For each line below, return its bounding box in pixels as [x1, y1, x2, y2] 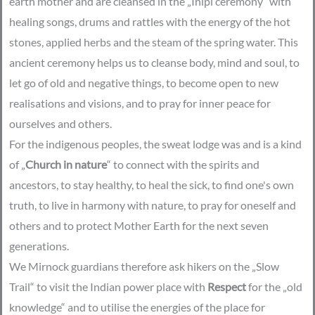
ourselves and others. [9, 116, 112, 130]
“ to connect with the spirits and [107, 157, 259, 171]
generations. [9, 238, 69, 252]
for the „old [246, 279, 302, 293]
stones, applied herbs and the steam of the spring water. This [9, 34, 298, 49]
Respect [207, 279, 246, 293]
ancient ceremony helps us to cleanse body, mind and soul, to [9, 55, 300, 69]
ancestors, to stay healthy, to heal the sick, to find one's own [9, 177, 294, 191]
